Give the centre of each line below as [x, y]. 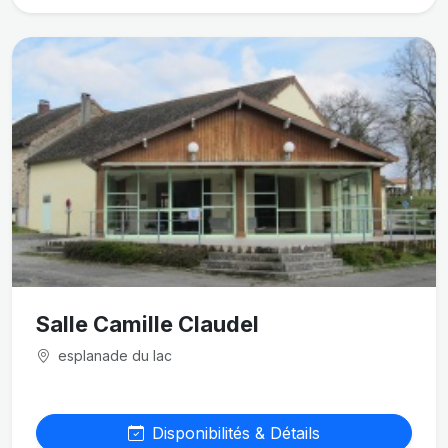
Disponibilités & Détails [236, 433]
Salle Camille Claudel [147, 324]
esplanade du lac [113, 355]
